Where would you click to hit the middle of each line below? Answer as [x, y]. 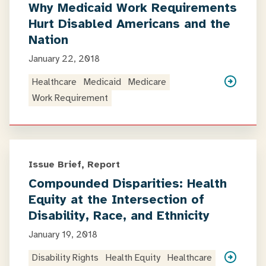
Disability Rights [65, 258]
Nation [48, 40]
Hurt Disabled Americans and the [129, 24]
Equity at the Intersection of [116, 199]
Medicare [147, 82]
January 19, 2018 [63, 235]
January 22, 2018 [64, 59]
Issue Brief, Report [74, 164]
